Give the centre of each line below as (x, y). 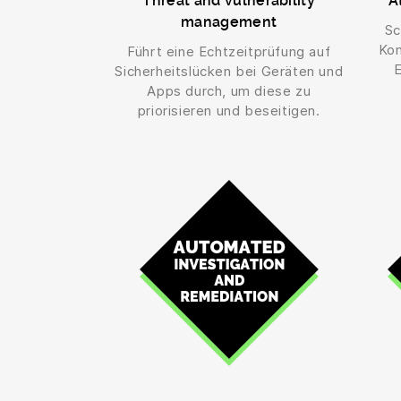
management (229, 22)
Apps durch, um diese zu (229, 91)
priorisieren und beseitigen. (229, 111)
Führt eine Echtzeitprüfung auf (229, 52)
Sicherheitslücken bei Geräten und (229, 72)
